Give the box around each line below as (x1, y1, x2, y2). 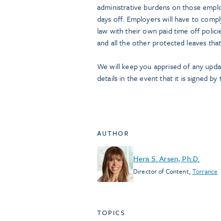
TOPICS (97, 208, 125, 218)
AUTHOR (97, 128, 129, 138)
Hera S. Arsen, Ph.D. (133, 152, 200, 164)
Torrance (192, 166, 218, 176)
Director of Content (133, 166, 189, 176)
